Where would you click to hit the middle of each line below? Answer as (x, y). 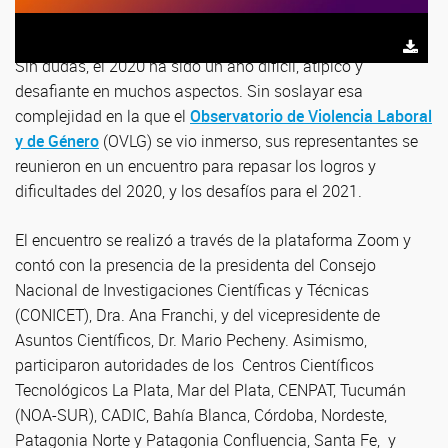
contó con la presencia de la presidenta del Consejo (195, 265)
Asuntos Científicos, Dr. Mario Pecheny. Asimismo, (191, 340)
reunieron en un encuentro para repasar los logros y (195, 166)
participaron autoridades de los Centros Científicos (194, 365)
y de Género (57, 141)
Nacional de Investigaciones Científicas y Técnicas (192, 290)
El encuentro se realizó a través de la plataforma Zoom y (213, 240)
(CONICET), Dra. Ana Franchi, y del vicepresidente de (197, 315)
